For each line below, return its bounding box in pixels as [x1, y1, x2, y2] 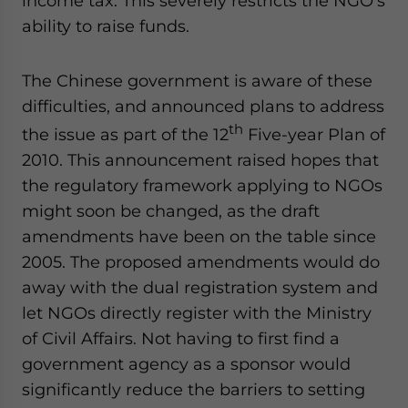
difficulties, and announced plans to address [22, 97, 384, 116]
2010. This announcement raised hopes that [22, 149, 379, 169]
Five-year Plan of [243, 124, 385, 144]
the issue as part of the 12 [22, 124, 229, 144]
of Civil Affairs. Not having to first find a [22, 328, 340, 348]
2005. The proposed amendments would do [22, 251, 380, 271]
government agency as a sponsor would [22, 353, 351, 373]
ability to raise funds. [22, 16, 189, 36]
